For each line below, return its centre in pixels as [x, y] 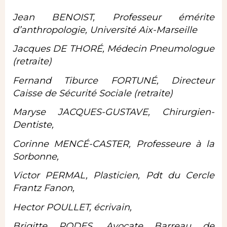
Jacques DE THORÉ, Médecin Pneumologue [113, 49]
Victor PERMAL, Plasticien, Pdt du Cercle [113, 176]
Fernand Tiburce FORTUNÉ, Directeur [113, 80]
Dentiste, [33, 125]
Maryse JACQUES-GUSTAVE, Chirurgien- [113, 112]
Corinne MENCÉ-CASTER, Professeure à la [113, 144]
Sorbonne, [36, 156]
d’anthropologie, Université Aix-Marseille [105, 30]
